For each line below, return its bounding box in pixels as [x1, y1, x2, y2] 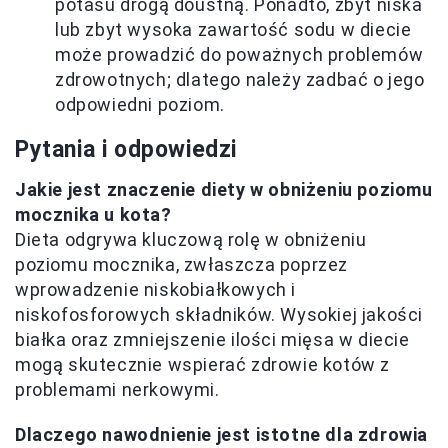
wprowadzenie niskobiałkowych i [15, 279, 297, 301]
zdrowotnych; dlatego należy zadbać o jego [55, 69, 425, 91]
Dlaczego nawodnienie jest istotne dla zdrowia [15, 424, 429, 446]
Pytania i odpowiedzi [15, 136, 237, 164]
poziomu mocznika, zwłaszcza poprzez [15, 254, 349, 276]
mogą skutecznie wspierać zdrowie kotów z [15, 354, 391, 376]
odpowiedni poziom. [55, 94, 225, 116]
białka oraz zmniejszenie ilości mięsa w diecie [15, 329, 410, 351]
